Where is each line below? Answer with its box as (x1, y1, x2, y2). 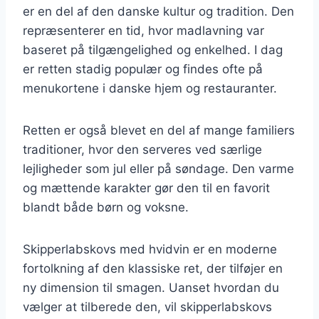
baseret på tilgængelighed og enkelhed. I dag (23, 42, 283, 57)
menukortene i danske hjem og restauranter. (23, 80, 277, 95)
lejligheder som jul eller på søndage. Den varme (23, 161, 294, 176)
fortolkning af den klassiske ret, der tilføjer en (23, 261, 283, 276)
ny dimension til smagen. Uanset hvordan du (23, 280, 279, 295)
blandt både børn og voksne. (23, 199, 189, 214)
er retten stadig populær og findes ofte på (23, 61, 263, 76)
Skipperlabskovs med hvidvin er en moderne (23, 241, 277, 256)
